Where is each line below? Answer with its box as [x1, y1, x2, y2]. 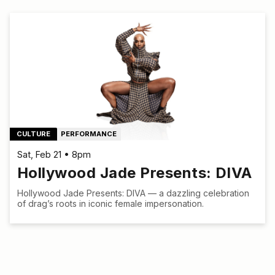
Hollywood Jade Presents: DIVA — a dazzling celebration [17, 187, 249, 198]
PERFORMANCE [61, 129, 117, 138]
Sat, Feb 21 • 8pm [17, 149, 91, 160]
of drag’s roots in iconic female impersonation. [17, 198, 204, 209]
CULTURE [17, 129, 51, 138]
